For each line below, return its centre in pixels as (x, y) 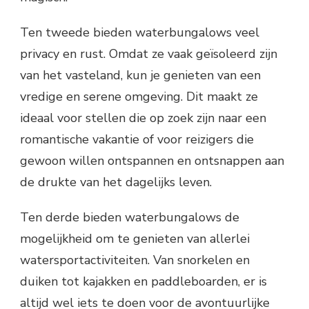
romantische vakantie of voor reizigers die (137, 140)
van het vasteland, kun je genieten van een (140, 76)
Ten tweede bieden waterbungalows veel (140, 33)
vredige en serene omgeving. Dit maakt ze (139, 97)
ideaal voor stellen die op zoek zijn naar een (143, 118)
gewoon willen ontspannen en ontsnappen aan (152, 161)
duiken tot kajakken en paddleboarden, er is (143, 282)
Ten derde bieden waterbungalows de (130, 218)
